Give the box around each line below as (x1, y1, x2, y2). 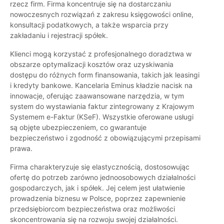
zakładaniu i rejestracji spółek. (10, 31, 108, 40)
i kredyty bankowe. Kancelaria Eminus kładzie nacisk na (10, 81, 192, 90)
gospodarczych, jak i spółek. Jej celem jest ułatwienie (10, 183, 185, 192)
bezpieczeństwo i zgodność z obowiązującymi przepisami (10, 133, 200, 142)
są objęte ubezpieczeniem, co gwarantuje (10, 123, 146, 132)
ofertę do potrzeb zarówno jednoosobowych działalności (10, 173, 195, 182)
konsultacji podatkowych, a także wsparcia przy (10, 20, 168, 29)
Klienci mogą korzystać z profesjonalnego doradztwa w (10, 49, 191, 58)
